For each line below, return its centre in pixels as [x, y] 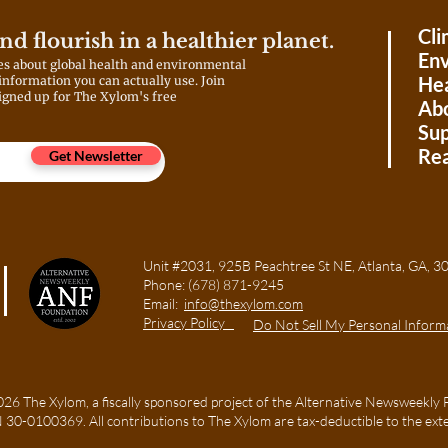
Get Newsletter [96, 155]
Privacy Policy [184, 322]
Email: [163, 303]
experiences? [111, 43]
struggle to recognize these [164, 22]
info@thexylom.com [243, 303]
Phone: [165, 284]
